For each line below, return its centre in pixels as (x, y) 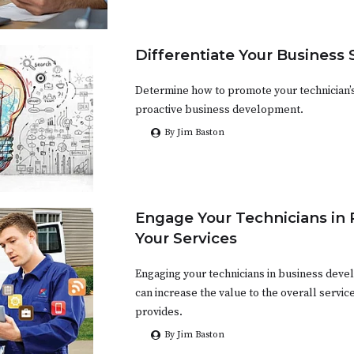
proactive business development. (219, 110)
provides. (159, 313)
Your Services (186, 239)
